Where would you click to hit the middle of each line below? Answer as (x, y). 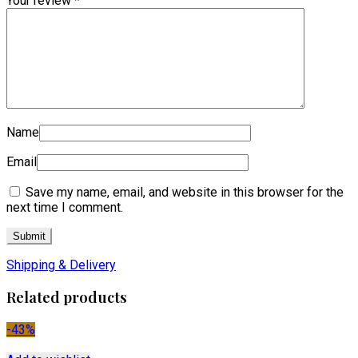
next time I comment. (65, 207)
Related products (67, 297)
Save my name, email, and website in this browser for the (185, 192)
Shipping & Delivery (61, 265)
